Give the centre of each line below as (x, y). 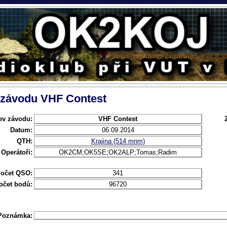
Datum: (21, 130)
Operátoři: (17, 152)
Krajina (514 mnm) (118, 141)
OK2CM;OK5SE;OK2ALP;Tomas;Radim (118, 152)
